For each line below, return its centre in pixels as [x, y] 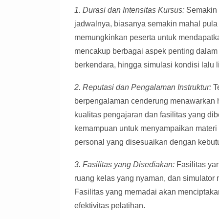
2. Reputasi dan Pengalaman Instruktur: [143, 87]
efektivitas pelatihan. [110, 206]
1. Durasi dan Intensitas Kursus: [129, 10]
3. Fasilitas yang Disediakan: [124, 164]
